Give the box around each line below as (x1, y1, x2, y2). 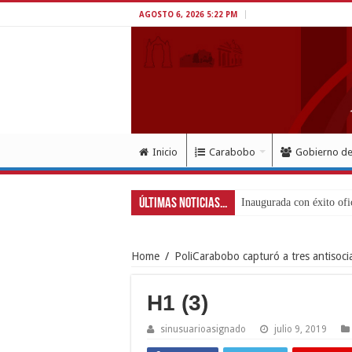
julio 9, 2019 (274, 323, 327, 335)
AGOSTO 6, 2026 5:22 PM (139, 10, 237, 19)
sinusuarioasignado (160, 323, 246, 335)
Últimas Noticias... (139, 196, 227, 211)
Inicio (152, 145, 178, 158)
